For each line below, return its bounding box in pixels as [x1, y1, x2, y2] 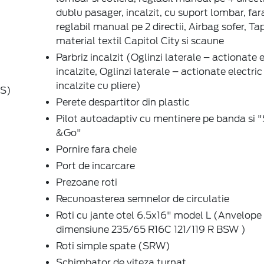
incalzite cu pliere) [56, 80, 141, 91]
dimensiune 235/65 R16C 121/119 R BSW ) [56, 223, 246, 235]
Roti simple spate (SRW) [56, 240, 170, 252]
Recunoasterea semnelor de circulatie [56, 193, 229, 204]
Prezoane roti [56, 176, 117, 188]
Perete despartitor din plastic [56, 96, 190, 108]
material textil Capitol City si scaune [56, 35, 224, 47]
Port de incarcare [56, 160, 135, 171]
